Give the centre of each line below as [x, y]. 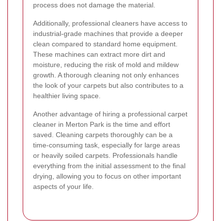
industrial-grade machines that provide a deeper [108, 33]
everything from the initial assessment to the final [109, 166]
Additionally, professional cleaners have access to [110, 23]
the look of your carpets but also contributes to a [108, 85]
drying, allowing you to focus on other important [107, 176]
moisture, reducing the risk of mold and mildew [106, 64]
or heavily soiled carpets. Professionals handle [105, 155]
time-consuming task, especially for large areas [107, 145]
